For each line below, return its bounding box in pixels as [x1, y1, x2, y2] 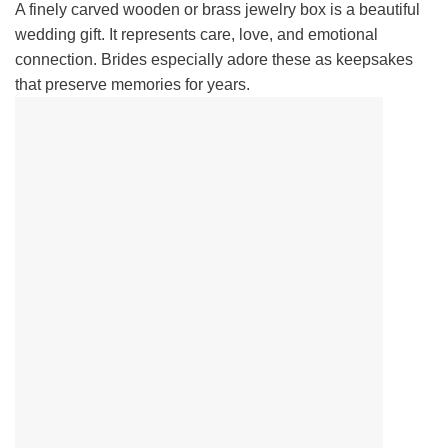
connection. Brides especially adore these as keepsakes [15, 51, 413, 69]
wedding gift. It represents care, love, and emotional [15, 26, 378, 44]
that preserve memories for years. [15, 76, 250, 94]
